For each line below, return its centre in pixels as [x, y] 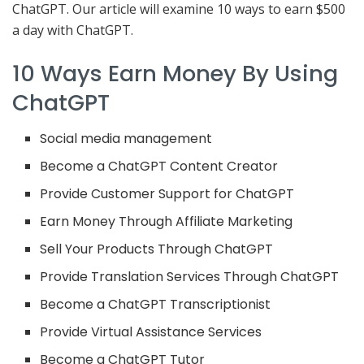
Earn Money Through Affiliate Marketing [167, 222]
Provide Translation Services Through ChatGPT [190, 277]
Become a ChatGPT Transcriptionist [156, 305]
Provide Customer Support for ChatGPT [167, 194]
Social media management [126, 139]
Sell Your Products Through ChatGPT [157, 249]
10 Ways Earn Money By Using [175, 73]
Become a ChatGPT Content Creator [159, 167]
